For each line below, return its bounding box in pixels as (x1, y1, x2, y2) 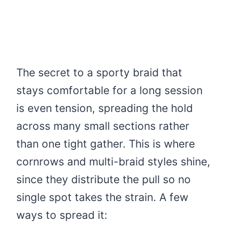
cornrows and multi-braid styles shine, (16, 155, 210, 168)
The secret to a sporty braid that (16, 66, 182, 79)
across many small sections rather (16, 119, 189, 132)
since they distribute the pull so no (16, 173, 191, 186)
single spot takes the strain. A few (16, 190, 188, 204)
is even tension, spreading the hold (16, 101, 193, 115)
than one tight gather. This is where (16, 137, 195, 150)
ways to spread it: (16, 208, 107, 221)
